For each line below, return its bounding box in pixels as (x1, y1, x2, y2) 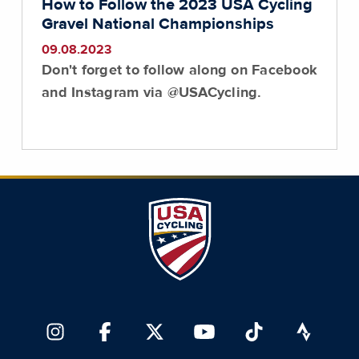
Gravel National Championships (42, 16, 274, 32)
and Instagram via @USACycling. (42, 86, 262, 100)
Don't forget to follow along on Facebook (42, 63, 317, 78)
